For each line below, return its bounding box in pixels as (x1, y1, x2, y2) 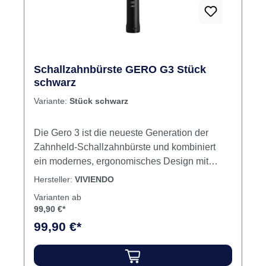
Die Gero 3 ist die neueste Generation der (34, 249, 208, 260)
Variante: (34, 218, 69, 228)
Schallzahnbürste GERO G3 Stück (34, 185, 206, 198)
